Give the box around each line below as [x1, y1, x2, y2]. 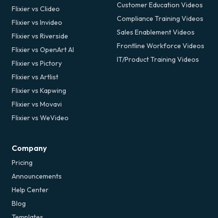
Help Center [12, 185, 49, 194]
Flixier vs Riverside [12, 31, 68, 40]
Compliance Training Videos [117, 14, 203, 23]
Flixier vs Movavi [12, 99, 62, 109]
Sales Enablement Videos [117, 27, 195, 36]
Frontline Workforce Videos [117, 41, 204, 50]
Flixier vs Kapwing [12, 86, 66, 95]
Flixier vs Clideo [12, 4, 60, 13]
